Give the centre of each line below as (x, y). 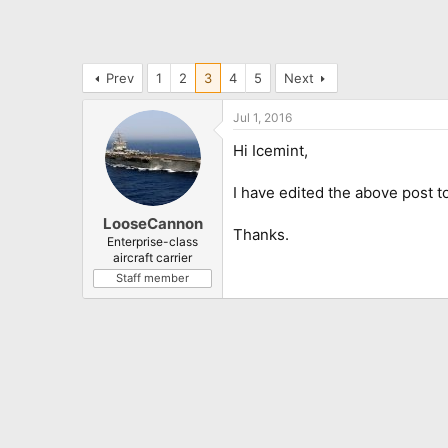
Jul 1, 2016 (262, 117)
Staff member (152, 278)
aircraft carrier (152, 258)
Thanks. (261, 234)
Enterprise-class (152, 242)
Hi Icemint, (270, 150)
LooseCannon (152, 224)
